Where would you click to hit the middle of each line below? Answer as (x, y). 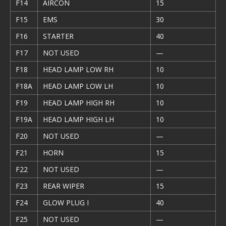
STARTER (58, 36)
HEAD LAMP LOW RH (78, 69)
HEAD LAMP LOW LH (78, 86)
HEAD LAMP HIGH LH (78, 119)
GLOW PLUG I (66, 203)
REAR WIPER (64, 186)
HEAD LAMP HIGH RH (79, 103)
